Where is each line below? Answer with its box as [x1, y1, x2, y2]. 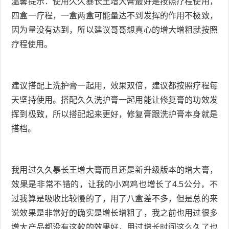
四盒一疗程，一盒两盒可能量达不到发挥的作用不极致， [11, 11, 218, 20]
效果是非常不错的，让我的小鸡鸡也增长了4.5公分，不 [11, 179, 218, 189]
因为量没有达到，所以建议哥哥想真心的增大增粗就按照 [11, 25, 218, 34]
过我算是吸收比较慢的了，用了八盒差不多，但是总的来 [11, 194, 218, 203]
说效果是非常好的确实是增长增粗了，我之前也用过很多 [11, 208, 218, 217]
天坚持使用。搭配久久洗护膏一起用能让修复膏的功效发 [11, 95, 218, 104]
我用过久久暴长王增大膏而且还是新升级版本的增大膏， [11, 165, 218, 174]
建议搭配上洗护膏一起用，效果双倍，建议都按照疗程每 [11, 81, 218, 90]
